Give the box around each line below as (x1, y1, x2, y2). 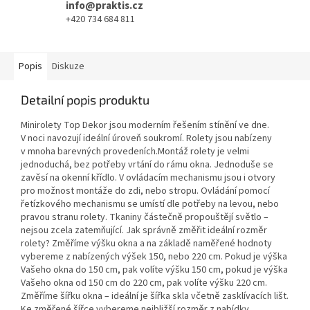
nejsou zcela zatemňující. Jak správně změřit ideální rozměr (21, 224, 267, 238)
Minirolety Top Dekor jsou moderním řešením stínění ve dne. (21, 118, 269, 133)
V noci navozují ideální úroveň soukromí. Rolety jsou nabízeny (21, 131, 272, 146)
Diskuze (52, 60, 84, 74)
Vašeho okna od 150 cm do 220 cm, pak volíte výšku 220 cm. (21, 276, 267, 291)
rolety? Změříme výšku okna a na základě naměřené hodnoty (21, 237, 272, 251)
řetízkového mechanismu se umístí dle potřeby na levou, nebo (21, 197, 279, 212)
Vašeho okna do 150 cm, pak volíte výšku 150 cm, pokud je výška (21, 263, 288, 277)
